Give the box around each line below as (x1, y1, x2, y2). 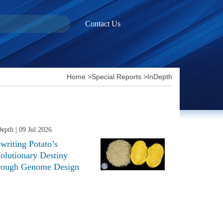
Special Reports (92, 73, 141, 81)
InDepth (147, 73, 172, 81)
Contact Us (85, 19, 120, 28)
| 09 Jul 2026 (13, 126, 52, 134)
